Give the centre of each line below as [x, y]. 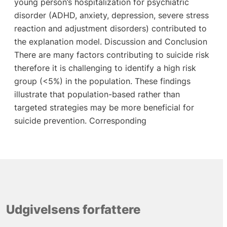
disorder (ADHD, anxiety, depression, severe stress [111, 15]
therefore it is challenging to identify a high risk [105, 68]
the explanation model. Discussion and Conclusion [110, 42]
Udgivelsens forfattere [73, 210]
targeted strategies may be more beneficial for [104, 108]
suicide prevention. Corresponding [80, 121]
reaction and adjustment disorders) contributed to [110, 29]
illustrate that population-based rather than [97, 94]
